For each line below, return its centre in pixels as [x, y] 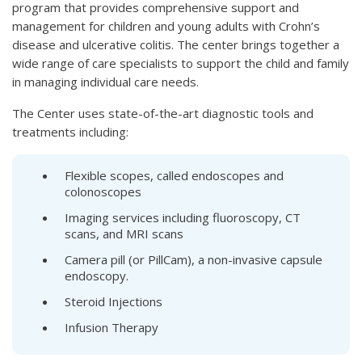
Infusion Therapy [112, 327]
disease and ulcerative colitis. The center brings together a [176, 44]
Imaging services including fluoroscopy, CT [183, 217]
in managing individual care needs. [105, 81]
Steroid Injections [114, 301]
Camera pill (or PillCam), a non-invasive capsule [194, 259]
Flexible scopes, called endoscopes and [174, 175]
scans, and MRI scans [124, 233]
